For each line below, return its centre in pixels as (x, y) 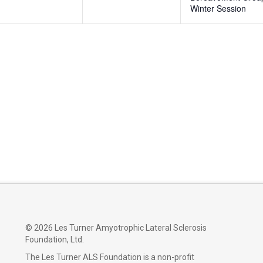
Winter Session (218, 9)
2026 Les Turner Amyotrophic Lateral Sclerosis (120, 228)
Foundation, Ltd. (54, 240)
